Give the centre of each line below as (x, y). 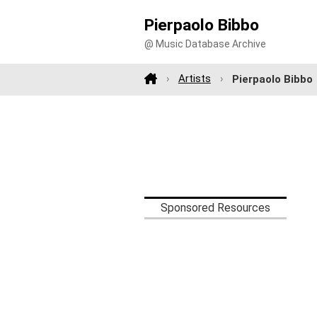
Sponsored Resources (215, 207)
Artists (194, 79)
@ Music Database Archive (205, 44)
